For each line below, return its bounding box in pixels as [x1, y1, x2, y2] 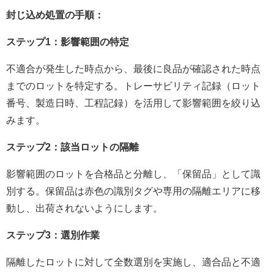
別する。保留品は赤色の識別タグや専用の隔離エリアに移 [6, 186, 261, 196]
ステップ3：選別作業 [6, 230, 100, 240]
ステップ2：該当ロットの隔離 [6, 142, 139, 152]
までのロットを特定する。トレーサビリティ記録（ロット [6, 81, 261, 91]
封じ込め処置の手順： [6, 10, 104, 20]
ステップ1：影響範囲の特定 [6, 37, 129, 47]
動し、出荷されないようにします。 [6, 203, 163, 213]
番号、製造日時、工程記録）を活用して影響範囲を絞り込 [6, 98, 261, 108]
